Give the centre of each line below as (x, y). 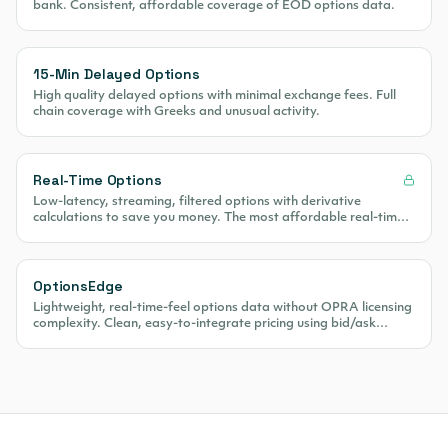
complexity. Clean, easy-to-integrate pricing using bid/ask (204, 324)
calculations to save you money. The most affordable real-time (218, 218)
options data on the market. (116, 234)
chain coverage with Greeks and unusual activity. (176, 112)
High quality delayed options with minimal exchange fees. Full (214, 96)
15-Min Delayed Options (116, 74)
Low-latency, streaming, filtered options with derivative (197, 202)
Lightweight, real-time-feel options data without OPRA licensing (222, 308)
